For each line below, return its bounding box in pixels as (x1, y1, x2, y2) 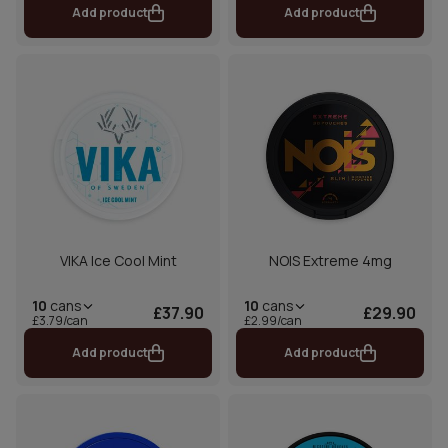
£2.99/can (244, 312, 302, 330)
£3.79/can (32, 312, 88, 330)
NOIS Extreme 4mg (268, 251, 392, 271)
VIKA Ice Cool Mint (59, 251, 177, 271)
